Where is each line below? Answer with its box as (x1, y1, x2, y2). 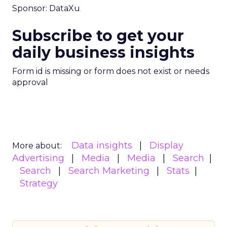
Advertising (12, 153, 64, 164)
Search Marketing (68, 165, 149, 176)
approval (12, 78, 48, 87)
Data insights (71, 140, 132, 151)
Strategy (20, 178, 58, 189)
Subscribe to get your (12, 26, 184, 45)
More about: (12, 141, 62, 150)
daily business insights (12, 43, 195, 62)
